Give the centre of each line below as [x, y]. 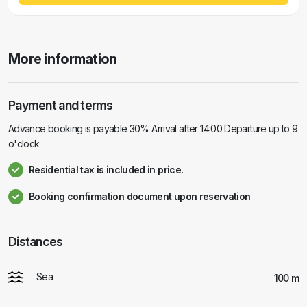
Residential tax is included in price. [106, 170]
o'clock [24, 144]
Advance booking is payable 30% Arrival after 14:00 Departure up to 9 [153, 128]
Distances [36, 242]
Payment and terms [61, 105]
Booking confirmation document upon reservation [140, 196]
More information [63, 59]
